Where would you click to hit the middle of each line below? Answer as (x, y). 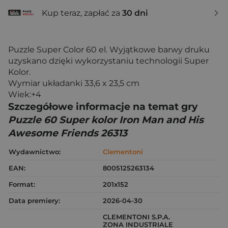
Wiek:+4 (25, 95)
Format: (22, 184)
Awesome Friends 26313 (68, 133)
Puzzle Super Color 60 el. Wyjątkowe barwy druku (109, 50)
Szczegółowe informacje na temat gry (103, 107)
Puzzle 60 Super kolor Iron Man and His (106, 120)
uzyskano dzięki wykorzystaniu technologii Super (108, 61)
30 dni (135, 13)
